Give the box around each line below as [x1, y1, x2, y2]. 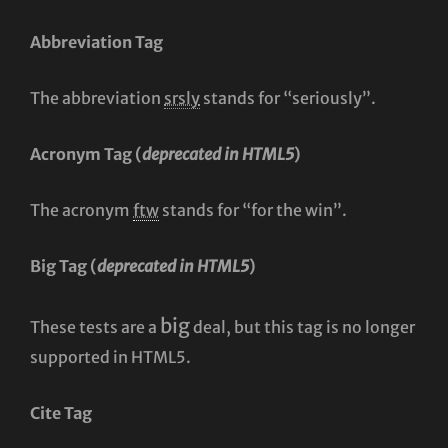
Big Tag [30, 255, 90, 276]
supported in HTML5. [30, 346, 191, 367]
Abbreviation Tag [30, 31, 163, 52]
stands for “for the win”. [159, 199, 347, 220]
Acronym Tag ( [30, 143, 142, 164]
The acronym [30, 199, 133, 220]
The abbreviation [30, 87, 164, 108]
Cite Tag [30, 402, 92, 423]
